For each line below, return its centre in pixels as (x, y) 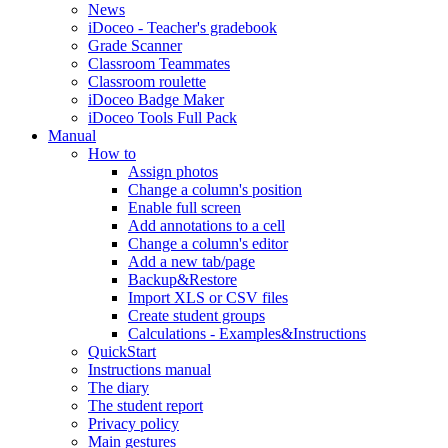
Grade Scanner (135, 45)
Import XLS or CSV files (208, 297)
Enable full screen (184, 207)
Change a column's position (215, 189)
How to (112, 153)
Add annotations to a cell (206, 225)
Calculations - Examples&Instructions (247, 333)
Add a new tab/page (191, 261)
